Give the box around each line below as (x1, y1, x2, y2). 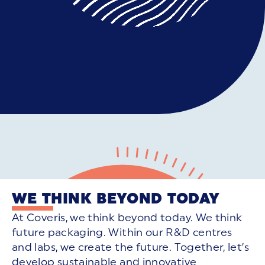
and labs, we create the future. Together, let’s (12, 241, 249, 254)
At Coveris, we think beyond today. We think (12, 211, 243, 225)
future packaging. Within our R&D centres (12, 226, 232, 240)
